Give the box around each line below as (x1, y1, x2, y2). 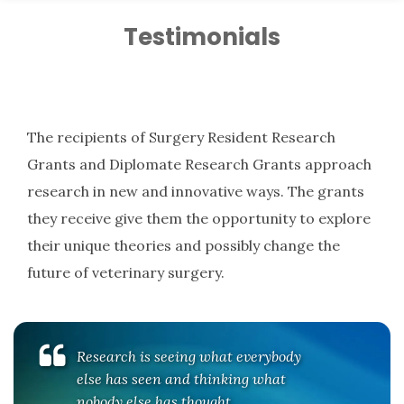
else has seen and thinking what (77, 369, 286, 388)
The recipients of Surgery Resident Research (27, 127, 335, 146)
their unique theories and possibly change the (27, 235, 340, 254)
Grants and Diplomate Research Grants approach (27, 154, 372, 173)
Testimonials (124, 20, 280, 53)
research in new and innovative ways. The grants (27, 181, 364, 200)
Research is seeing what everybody (77, 346, 301, 365)
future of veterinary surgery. (27, 262, 225, 281)
